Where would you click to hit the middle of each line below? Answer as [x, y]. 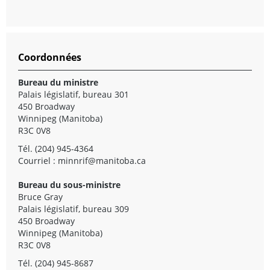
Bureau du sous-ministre [69, 184]
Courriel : [38, 160]
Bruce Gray [40, 196]
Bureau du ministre [58, 82]
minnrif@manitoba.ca [102, 160]
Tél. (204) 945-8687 [56, 263]
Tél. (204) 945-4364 [56, 148]
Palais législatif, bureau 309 [74, 209]
